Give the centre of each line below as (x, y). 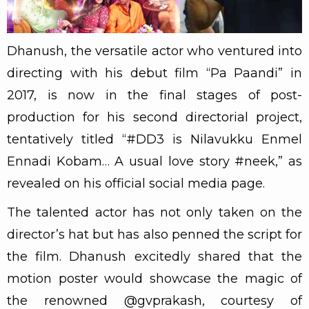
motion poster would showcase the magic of (154, 278)
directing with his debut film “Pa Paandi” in (154, 73)
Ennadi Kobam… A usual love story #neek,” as (154, 161)
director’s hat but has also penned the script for (154, 234)
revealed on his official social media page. (136, 183)
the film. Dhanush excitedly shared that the (154, 256)
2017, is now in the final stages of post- (154, 95)
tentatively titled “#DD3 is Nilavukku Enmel (154, 139)
